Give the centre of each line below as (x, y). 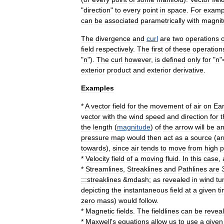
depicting (95, 190)
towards (93, 148)
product (119, 70)
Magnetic (100, 211)
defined (174, 59)
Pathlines (192, 169)
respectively (114, 49)
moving (152, 158)
